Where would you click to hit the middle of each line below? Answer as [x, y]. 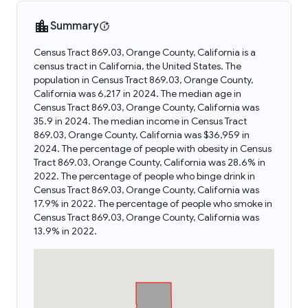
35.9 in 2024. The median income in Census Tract [140, 121]
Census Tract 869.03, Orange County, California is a [145, 52]
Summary [75, 26]
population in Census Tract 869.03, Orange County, [143, 80]
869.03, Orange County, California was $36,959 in [142, 135]
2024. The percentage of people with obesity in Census [153, 148]
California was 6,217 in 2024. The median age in [137, 93]
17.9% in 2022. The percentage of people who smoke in [153, 203]
